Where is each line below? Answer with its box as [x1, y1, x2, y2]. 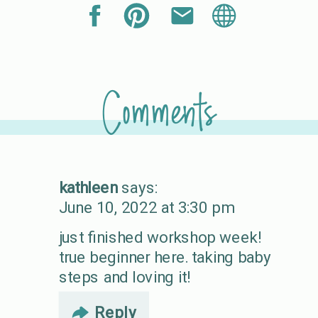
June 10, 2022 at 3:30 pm [58, 197, 234, 217]
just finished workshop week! [58, 227, 263, 247]
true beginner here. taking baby [58, 247, 272, 267]
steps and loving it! [58, 267, 192, 287]
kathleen [58, 177, 118, 197]
